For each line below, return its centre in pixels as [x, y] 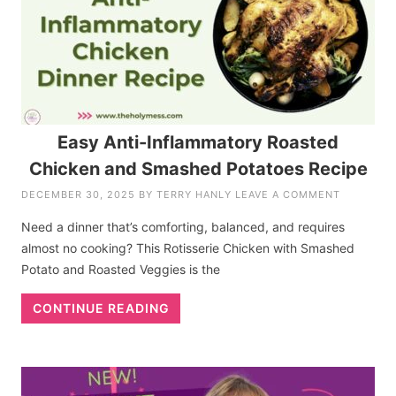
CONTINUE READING [101, 308]
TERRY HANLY [194, 195]
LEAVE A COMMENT [288, 195]
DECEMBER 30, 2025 [79, 195]
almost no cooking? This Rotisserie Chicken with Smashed [188, 248]
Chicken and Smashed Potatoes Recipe [198, 169]
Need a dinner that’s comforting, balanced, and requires [183, 227]
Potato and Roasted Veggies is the [121, 270]
